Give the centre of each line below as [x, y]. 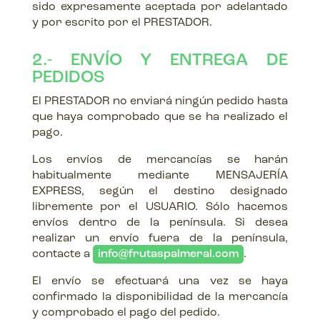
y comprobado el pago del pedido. [126, 313]
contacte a [62, 254]
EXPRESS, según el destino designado [160, 191]
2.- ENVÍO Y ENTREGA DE [160, 61]
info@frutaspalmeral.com [168, 254]
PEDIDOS [68, 78]
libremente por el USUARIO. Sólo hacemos [160, 207]
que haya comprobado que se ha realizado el [160, 117]
